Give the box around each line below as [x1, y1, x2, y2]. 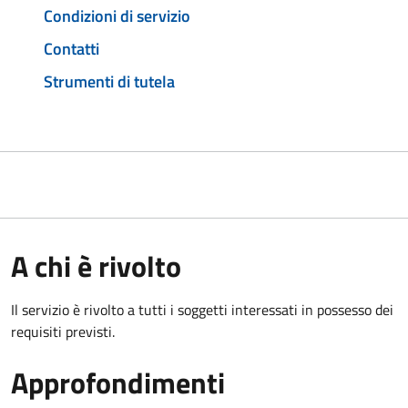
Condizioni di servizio [44, 4, 190, 29]
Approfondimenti [11, 360, 225, 404]
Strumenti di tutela [44, 68, 175, 94]
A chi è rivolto [11, 243, 181, 288]
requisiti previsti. [11, 320, 115, 342]
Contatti [44, 36, 99, 61]
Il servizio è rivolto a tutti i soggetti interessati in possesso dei [11, 298, 393, 321]
